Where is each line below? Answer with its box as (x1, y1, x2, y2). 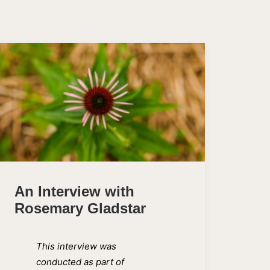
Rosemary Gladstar (14, 199, 146, 216)
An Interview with (14, 183, 134, 199)
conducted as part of (36, 256, 124, 268)
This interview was (36, 240, 116, 252)
